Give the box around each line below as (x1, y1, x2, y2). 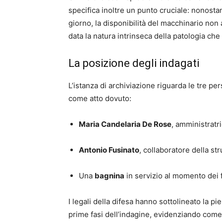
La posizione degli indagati (68, 57, 199, 70)
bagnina (95, 171, 124, 181)
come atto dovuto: (68, 94, 131, 104)
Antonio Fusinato (79, 145, 139, 155)
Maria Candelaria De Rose (79, 119, 171, 129)
